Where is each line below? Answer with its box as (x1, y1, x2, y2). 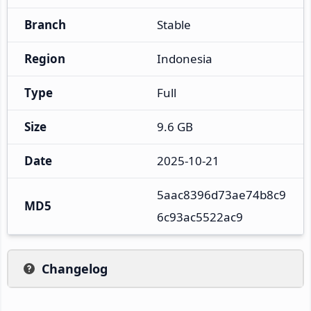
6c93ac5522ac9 (157, 208, 243, 225)
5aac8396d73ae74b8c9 (157, 186, 286, 203)
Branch (24, 16, 66, 33)
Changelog (42, 260, 108, 277)
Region (24, 50, 65, 67)
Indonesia (157, 50, 212, 67)
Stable (157, 16, 191, 33)
